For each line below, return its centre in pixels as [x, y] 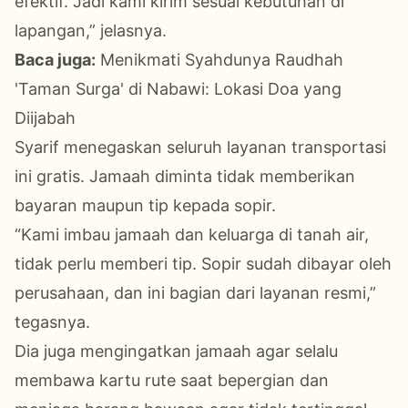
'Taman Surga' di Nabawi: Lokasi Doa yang [178, 88]
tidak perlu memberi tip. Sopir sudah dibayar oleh [203, 263]
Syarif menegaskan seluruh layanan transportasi [200, 147]
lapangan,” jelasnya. [91, 30]
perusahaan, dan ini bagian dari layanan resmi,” [195, 292]
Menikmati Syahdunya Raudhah [222, 59]
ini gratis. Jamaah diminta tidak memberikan [185, 176]
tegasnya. [52, 321]
